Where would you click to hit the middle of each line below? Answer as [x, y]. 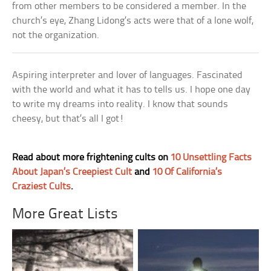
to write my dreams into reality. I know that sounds [120, 104]
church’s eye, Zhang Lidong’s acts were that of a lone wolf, [133, 21]
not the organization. [56, 35]
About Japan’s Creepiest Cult [72, 172]
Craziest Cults [42, 186]
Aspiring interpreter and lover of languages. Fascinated [128, 75]
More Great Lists [65, 214]
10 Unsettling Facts [211, 157]
